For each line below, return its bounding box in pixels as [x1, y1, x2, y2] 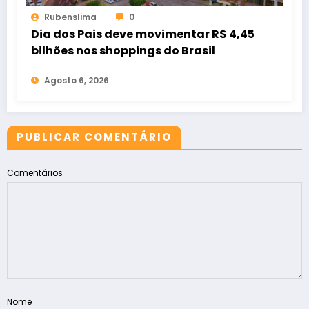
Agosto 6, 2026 [44, 74, 109, 87]
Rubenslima [44, 11, 97, 23]
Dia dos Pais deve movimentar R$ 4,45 [31, 26, 255, 43]
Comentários [7, 167, 63, 179]
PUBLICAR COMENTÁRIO [17, 130, 172, 145]
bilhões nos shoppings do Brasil [31, 43, 215, 59]
